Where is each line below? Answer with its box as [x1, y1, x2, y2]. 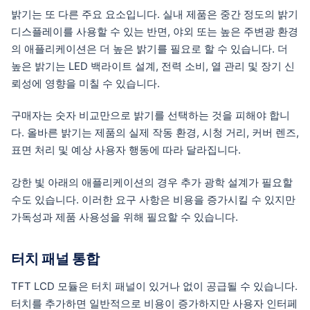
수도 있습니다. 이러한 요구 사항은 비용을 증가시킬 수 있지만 [11, 193, 295, 207]
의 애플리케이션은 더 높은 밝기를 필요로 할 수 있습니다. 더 [11, 42, 288, 55]
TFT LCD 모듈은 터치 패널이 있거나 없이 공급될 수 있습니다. [11, 279, 298, 293]
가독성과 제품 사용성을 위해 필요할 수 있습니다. [11, 210, 238, 224]
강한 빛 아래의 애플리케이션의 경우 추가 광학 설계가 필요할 [11, 176, 293, 190]
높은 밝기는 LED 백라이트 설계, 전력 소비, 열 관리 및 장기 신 [11, 59, 295, 73]
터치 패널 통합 [11, 250, 100, 268]
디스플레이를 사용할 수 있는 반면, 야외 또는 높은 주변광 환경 [11, 24, 298, 38]
